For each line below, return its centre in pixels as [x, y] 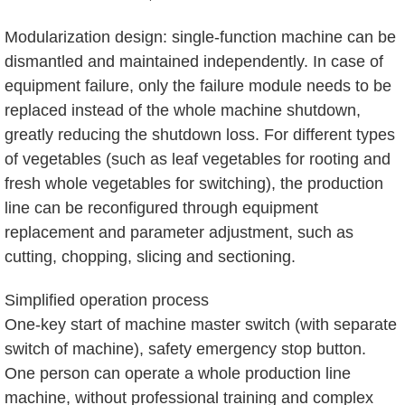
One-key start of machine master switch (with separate [201, 324]
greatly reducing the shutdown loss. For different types [200, 134]
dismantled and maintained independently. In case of [194, 61]
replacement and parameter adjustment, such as [179, 232]
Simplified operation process [107, 300]
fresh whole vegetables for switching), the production [194, 183]
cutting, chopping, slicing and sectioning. [150, 256]
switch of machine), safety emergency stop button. [185, 348]
